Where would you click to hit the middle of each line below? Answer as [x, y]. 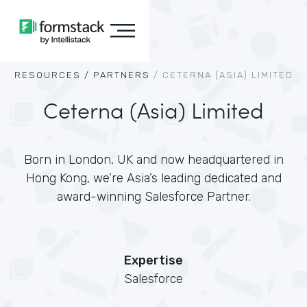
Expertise [153, 260]
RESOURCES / [52, 75]
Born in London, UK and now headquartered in [153, 160]
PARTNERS [121, 75]
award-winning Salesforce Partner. [153, 197]
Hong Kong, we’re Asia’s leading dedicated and [153, 178]
